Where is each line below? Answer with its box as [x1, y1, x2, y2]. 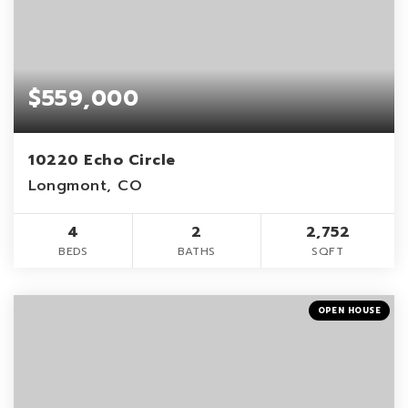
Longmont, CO [28, 174, 142, 197]
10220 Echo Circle [28, 148, 176, 171]
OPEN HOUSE [317, 303, 381, 317]
